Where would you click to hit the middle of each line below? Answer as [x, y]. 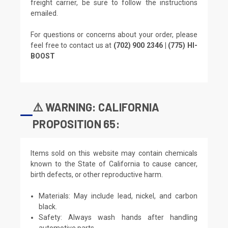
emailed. [44, 13]
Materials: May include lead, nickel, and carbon [118, 196]
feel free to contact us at [72, 45]
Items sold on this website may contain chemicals [114, 153]
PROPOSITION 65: [76, 123]
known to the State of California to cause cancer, [114, 164]
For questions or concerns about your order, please [114, 34]
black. [48, 206]
